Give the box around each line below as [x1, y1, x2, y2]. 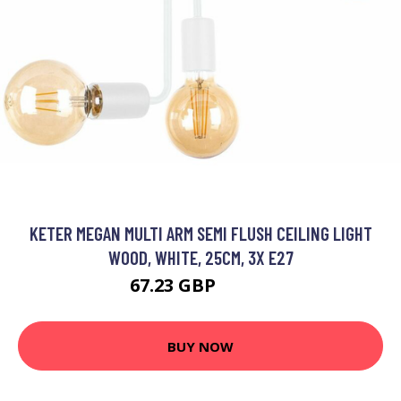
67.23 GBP [129, 273, 220, 298]
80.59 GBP [219, 280, 272, 296]
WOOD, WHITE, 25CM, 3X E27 [107, 246, 294, 269]
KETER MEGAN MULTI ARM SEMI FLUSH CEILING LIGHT [29, 222, 372, 245]
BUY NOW [167, 337, 234, 355]
